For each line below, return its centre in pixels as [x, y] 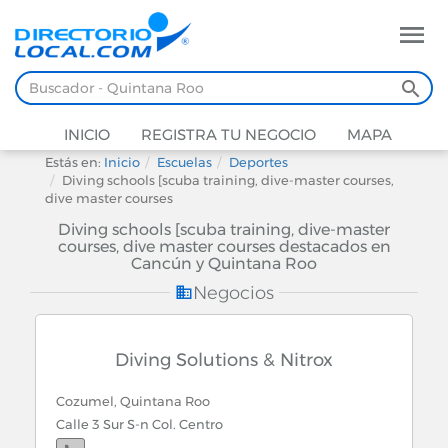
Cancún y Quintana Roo [224, 263]
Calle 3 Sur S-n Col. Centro [139, 424]
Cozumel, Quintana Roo [133, 401]
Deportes [258, 162]
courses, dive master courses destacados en [224, 246]
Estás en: [74, 162]
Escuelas [184, 162]
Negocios [233, 293]
